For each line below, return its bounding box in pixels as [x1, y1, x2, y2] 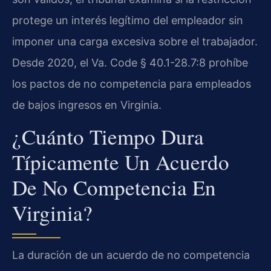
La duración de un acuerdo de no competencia [12, 249, 250, 262]
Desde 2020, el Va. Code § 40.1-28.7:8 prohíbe [12, 56, 248, 69]
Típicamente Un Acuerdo [12, 148, 229, 177]
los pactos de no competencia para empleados [12, 77, 251, 90]
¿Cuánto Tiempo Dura [12, 122, 204, 151]
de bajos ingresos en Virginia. [12, 98, 162, 111]
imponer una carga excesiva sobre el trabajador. [12, 34, 258, 48]
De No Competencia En [12, 173, 216, 202]
